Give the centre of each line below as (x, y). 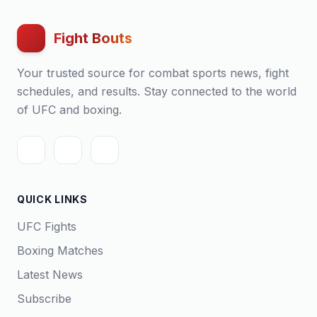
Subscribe (44, 299)
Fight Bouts (93, 38)
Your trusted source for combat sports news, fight (153, 73)
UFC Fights (47, 226)
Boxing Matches (60, 250)
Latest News (50, 275)
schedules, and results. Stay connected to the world (157, 91)
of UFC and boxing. (69, 110)
